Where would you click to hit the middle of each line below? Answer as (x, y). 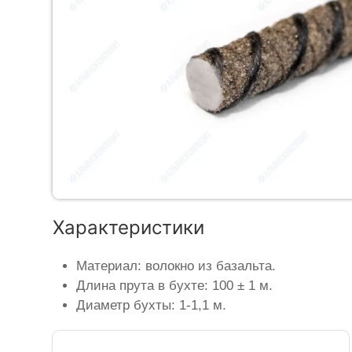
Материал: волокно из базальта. (176, 266)
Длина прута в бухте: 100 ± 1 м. (175, 286)
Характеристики (129, 228)
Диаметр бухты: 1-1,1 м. (152, 306)
